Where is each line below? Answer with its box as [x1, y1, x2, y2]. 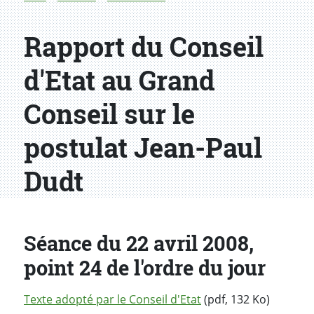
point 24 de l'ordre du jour [24, 254, 266, 282]
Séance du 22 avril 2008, [24, 230, 254, 257]
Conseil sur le [24, 96, 195, 132]
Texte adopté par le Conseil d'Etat [24, 291, 201, 307]
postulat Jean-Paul [24, 130, 262, 165]
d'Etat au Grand [24, 62, 214, 98]
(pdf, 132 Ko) [201, 291, 270, 307]
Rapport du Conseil [24, 29, 264, 64]
